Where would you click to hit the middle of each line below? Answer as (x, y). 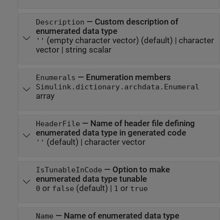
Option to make (141, 169)
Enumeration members (128, 77)
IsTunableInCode (69, 170)
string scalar (88, 50)
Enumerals (55, 77)
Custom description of (136, 22)
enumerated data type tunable (91, 179)
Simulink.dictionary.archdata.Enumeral (117, 87)
